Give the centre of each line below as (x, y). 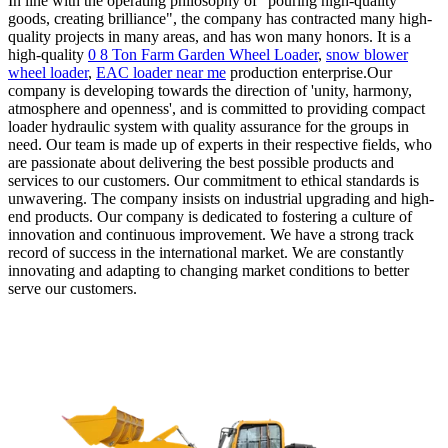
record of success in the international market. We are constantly (206, 252)
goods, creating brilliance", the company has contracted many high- (220, 18)
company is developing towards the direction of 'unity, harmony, (210, 90)
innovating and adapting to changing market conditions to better (208, 270)
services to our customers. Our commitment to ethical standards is (213, 180)
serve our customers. (72, 288)
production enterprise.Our (309, 72)
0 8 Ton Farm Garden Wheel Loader (203, 54)
